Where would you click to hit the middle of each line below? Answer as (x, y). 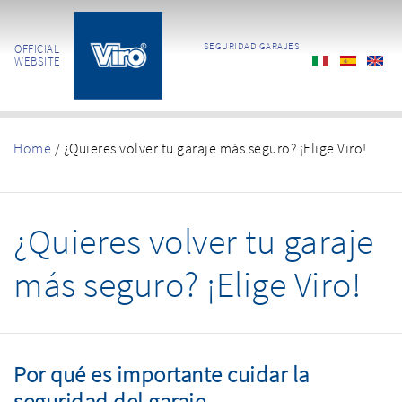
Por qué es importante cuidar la (162, 374)
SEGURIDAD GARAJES (251, 46)
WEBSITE (38, 61)
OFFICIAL (37, 49)
